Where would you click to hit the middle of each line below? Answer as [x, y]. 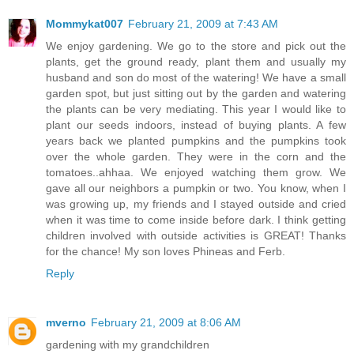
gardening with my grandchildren [128, 345]
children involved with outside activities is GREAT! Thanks [196, 236]
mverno [66, 323]
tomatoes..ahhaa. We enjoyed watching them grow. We [196, 173]
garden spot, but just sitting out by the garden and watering [196, 94]
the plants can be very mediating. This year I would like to [196, 109]
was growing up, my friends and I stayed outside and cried [196, 204]
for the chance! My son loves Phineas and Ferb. [166, 252]
